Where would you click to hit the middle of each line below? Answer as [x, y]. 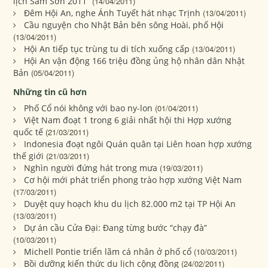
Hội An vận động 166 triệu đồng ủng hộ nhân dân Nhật [135, 60]
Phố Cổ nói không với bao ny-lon [89, 108]
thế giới [29, 156]
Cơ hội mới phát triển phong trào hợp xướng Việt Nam [133, 179]
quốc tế [28, 132]
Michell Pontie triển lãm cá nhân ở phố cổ [108, 251]
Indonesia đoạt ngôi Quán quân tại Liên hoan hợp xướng [138, 144]
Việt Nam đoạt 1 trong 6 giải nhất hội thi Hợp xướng [128, 120]
